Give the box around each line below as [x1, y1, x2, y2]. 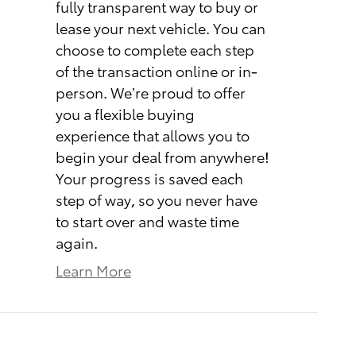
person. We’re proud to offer [56, 81, 246, 102]
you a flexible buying [56, 103, 195, 123]
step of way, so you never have [56, 188, 257, 209]
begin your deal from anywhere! [56, 145, 269, 166]
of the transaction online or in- [56, 60, 257, 80]
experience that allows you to [56, 124, 250, 145]
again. [56, 231, 98, 252]
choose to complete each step [56, 38, 254, 59]
